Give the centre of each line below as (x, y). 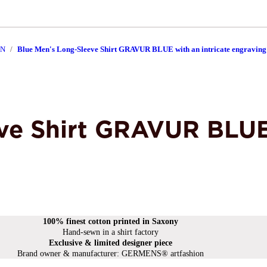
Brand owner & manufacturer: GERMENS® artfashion (110, 253)
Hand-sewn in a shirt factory (110, 232)
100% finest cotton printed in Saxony (110, 221)
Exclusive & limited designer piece (110, 243)
